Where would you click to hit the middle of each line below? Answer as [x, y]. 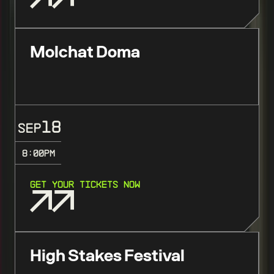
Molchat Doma [85, 52]
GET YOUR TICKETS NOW [85, 184]
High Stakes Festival [107, 256]
